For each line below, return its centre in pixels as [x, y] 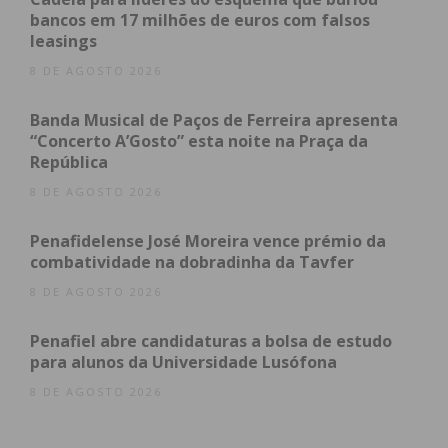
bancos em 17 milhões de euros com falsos [200, 20]
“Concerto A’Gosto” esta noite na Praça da [199, 141]
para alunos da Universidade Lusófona [183, 362]
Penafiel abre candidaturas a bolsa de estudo [211, 341]
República [69, 162]
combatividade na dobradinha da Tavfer [192, 262]
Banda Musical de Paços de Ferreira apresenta [214, 120]
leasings [63, 41]
